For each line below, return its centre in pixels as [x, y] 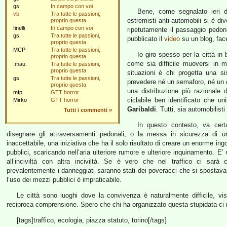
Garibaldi [142, 109]
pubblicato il [146, 39]
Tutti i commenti [86, 110]
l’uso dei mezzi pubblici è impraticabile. [64, 180]
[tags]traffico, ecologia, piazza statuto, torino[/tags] [91, 220]
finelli [19, 28]
